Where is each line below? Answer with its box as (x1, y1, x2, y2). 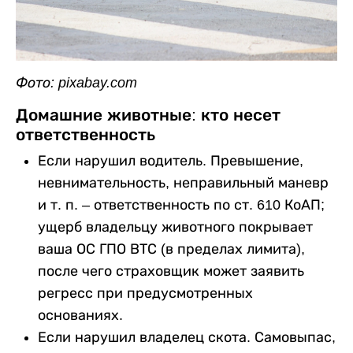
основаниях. (38, 307, 123, 323)
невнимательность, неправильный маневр (38, 174, 329, 191)
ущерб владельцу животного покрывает (38, 218, 313, 235)
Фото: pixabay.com (16, 74, 137, 91)
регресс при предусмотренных (38, 284, 253, 301)
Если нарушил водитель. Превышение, (38, 152, 303, 169)
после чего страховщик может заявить (38, 262, 304, 279)
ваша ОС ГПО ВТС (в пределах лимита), (38, 240, 305, 257)
